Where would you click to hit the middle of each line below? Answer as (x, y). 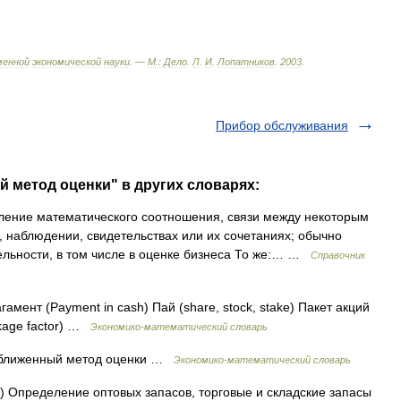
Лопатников (246, 62)
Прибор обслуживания (282, 125)
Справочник (338, 255)
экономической (67, 62)
